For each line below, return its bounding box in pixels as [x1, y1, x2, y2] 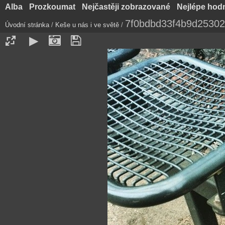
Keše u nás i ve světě [55, 21, 119, 29]
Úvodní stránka [5, 21, 49, 29]
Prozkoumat [29, 3, 75, 11]
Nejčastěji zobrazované [81, 3, 170, 11]
